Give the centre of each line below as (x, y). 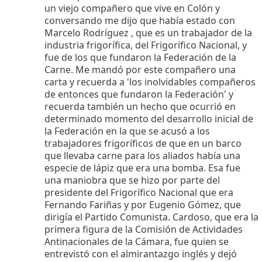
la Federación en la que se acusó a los (127, 131)
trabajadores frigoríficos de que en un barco (143, 143)
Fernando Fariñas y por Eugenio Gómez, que (143, 204)
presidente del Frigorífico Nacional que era (139, 192)
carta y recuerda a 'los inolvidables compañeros (150, 82)
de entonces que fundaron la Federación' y (139, 94)
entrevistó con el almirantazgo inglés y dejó (141, 254)
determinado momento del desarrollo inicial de (149, 118)
